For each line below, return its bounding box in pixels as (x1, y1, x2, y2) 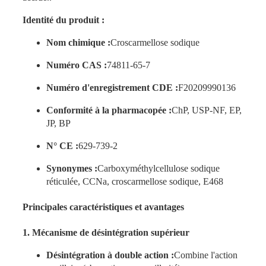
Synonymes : (46, 163, 97, 173)
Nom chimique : (46, 37, 110, 47)
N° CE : (46, 140, 78, 151)
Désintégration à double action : (46, 250, 174, 261)
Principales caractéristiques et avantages (22, 201, 184, 212)
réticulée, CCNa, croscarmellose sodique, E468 (46, 176, 223, 186)
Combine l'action (173, 250, 237, 261)
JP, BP (46, 118, 71, 128)
